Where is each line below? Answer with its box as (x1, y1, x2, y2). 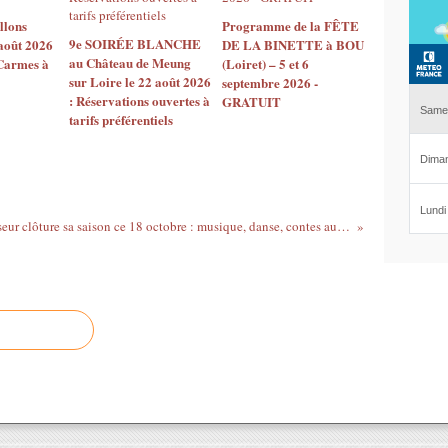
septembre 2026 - (221, 73, 318, 92)
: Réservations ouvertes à (69, 91, 210, 110)
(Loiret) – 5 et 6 (221, 54, 309, 73)
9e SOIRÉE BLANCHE (69, 34, 201, 53)
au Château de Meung (69, 53, 191, 72)
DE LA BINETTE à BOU (221, 35, 364, 54)
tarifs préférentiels (69, 110, 173, 129)
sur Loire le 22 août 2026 (69, 72, 211, 91)
